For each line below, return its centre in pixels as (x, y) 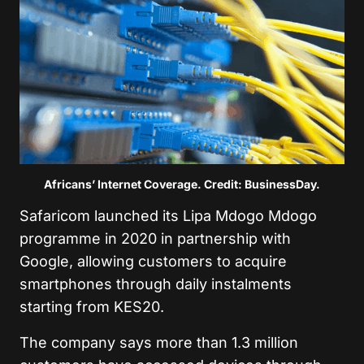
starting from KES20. (92, 306)
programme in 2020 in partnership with (155, 238)
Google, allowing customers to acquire (153, 261)
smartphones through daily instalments (156, 284)
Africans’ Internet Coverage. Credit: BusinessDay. (182, 184)
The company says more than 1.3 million (159, 342)
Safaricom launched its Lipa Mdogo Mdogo (168, 215)
